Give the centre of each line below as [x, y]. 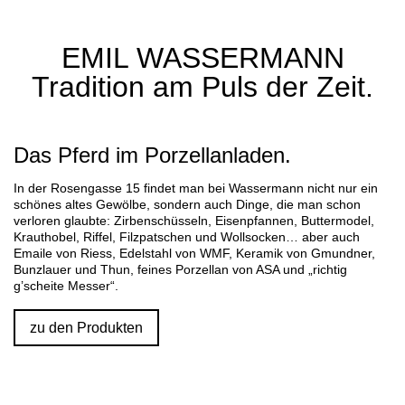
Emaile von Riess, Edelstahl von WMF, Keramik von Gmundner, [194, 254]
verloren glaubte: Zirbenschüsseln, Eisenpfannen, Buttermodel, [194, 221]
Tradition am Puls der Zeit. [202, 87]
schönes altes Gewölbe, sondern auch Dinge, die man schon [187, 205]
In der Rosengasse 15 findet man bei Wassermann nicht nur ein [196, 188]
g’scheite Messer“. [66, 286]
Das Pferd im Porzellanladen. [152, 155]
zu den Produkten [86, 328]
